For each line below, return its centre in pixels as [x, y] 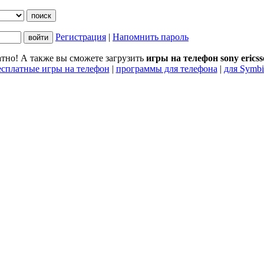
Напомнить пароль [151, 37]
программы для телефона [166, 69]
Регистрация [81, 37]
